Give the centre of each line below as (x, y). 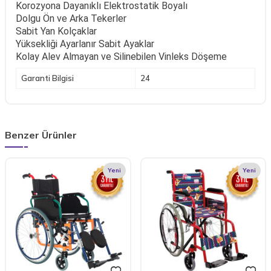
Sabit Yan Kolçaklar (56, 31)
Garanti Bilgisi (47, 78)
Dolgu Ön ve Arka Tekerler (71, 18)
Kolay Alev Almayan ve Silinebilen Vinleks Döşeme (121, 56)
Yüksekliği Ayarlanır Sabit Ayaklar (85, 44)
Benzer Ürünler (41, 135)
